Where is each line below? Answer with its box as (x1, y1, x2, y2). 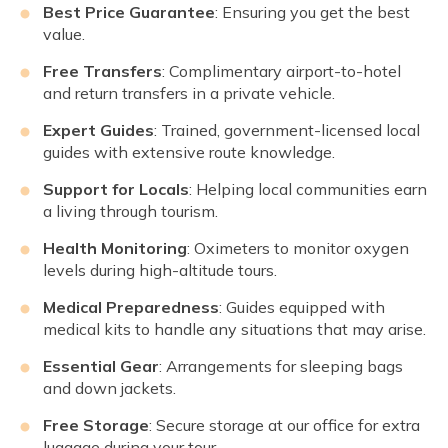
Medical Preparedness (43, 296, 219, 317)
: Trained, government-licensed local (154, 119, 420, 140)
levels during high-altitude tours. (43, 259, 277, 280)
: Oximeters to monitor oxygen (187, 237, 409, 258)
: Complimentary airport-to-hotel (162, 60, 401, 81)
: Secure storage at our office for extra (149, 414, 420, 435)
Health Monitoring (43, 237, 187, 258)
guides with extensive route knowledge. (43, 141, 335, 162)
